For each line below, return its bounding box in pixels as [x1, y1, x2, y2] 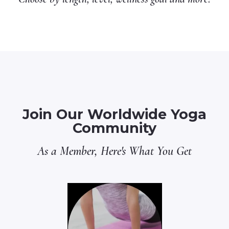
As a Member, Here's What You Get [37, 144, 192, 158]
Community [73, 120, 156, 136]
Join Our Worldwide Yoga [22, 106, 207, 123]
